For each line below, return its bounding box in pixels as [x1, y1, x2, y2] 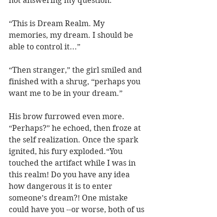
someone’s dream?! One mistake [9, 193, 130, 203]
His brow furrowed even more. [9, 112, 126, 122]
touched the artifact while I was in [9, 158, 138, 168]
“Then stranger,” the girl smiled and [9, 65, 144, 75]
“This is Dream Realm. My [9, 19, 107, 29]
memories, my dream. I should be [9, 31, 135, 40]
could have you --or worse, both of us [9, 205, 146, 215]
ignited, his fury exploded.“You [9, 147, 124, 156]
